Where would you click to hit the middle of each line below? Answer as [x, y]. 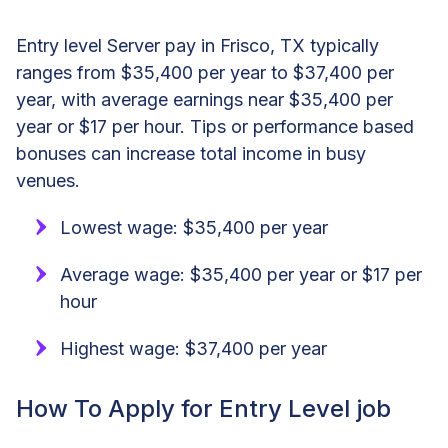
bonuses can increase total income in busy [191, 153]
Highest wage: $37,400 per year [193, 348]
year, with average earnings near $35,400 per [204, 99]
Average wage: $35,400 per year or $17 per [241, 274]
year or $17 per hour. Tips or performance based [215, 126]
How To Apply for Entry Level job [203, 408]
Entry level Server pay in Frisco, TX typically [197, 45]
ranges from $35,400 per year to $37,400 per [205, 72]
